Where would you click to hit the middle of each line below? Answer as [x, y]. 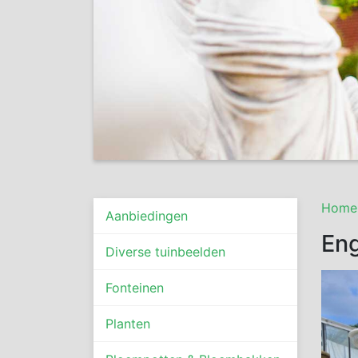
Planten [128, 323]
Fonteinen [135, 287]
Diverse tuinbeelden [165, 251]
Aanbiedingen [147, 215]
